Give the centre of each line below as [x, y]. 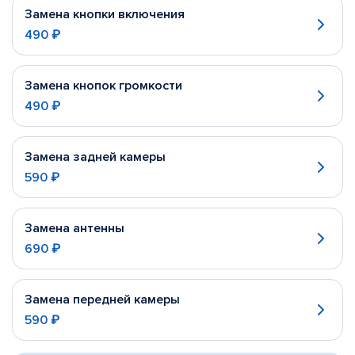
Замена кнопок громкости [103, 86]
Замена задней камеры [95, 157]
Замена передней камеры [102, 300]
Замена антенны [74, 229]
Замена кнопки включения [105, 15]
